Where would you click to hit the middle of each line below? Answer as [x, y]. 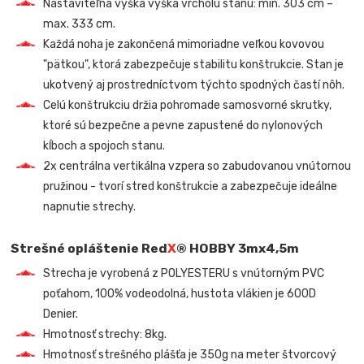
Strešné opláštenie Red [89, 248]
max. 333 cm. [80, 24]
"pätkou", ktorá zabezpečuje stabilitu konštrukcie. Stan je [194, 64]
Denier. [61, 314]
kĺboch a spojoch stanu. [104, 145]
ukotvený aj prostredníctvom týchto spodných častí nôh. [194, 84]
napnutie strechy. [90, 206]
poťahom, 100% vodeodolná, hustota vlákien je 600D [180, 294]
